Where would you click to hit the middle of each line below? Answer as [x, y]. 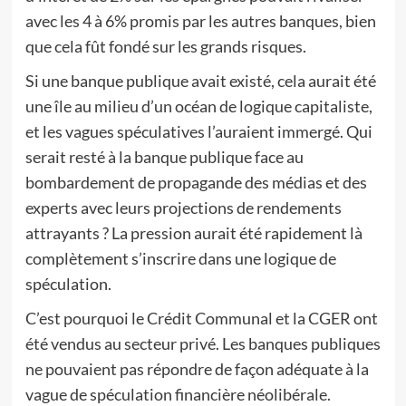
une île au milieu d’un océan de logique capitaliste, [198, 106]
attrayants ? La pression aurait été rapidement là [193, 233]
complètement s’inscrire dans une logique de [180, 258]
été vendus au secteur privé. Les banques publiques [203, 343]
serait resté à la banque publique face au [164, 157]
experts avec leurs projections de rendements [183, 208]
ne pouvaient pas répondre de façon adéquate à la [197, 369]
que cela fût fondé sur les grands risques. [165, 46]
